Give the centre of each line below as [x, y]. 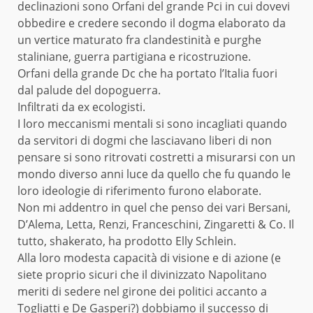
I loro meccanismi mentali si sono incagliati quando [152, 123]
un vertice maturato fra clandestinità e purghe [139, 39]
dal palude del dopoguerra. [89, 90]
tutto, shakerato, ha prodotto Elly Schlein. [127, 241]
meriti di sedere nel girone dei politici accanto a [142, 291]
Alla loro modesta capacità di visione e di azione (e [149, 257]
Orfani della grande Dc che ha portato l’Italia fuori [147, 73]
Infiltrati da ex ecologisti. [81, 107]
